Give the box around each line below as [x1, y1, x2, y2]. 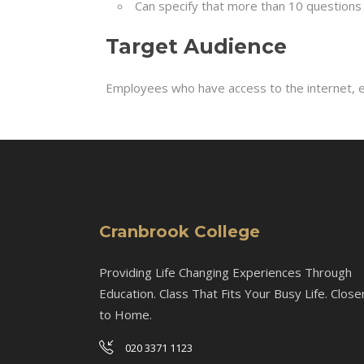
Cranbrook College [99, 222, 260, 241]
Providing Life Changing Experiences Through [99, 264, 352, 280]
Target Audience [106, 34, 287, 58]
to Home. [99, 306, 152, 323]
